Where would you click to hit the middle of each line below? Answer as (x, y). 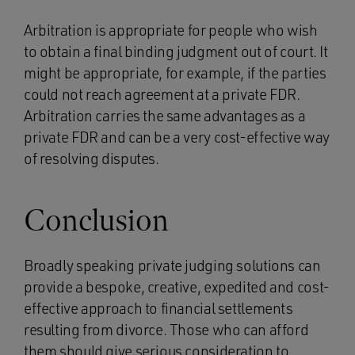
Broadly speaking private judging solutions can (172, 265)
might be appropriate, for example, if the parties (175, 73)
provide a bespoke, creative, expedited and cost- (177, 287)
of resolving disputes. (92, 158)
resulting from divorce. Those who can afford (166, 330)
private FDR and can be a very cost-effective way (177, 137)
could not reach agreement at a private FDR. (162, 94)
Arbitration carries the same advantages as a (165, 116)
